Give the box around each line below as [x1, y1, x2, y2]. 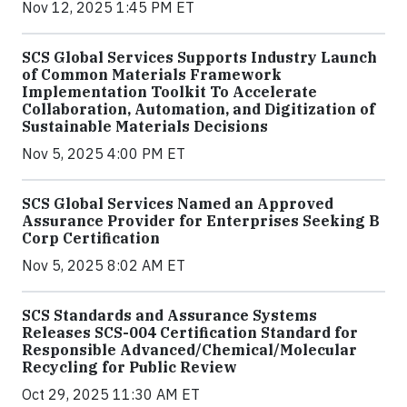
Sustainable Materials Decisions [22, 117, 268, 135]
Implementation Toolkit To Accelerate [22, 83, 317, 101]
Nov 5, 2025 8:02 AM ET [22, 256, 185, 274]
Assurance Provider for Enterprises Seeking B [22, 212, 380, 230]
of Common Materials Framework [22, 65, 282, 84]
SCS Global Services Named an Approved [22, 194, 333, 213]
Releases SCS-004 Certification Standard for [22, 323, 358, 342]
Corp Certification [22, 229, 160, 247]
